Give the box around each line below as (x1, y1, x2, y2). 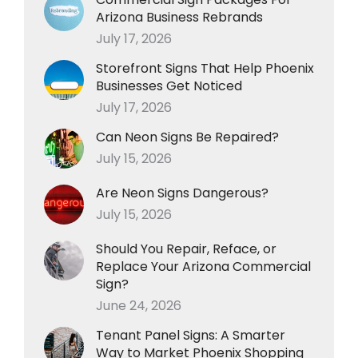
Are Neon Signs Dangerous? (96, 183, 268, 202)
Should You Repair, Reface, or (96, 239, 276, 258)
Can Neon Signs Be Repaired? (96, 127, 279, 146)
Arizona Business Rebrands (96, 7, 263, 26)
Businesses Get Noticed (96, 76, 242, 95)
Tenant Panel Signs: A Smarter (96, 325, 285, 344)
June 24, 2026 (96, 296, 181, 315)
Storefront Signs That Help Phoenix (96, 58, 314, 78)
